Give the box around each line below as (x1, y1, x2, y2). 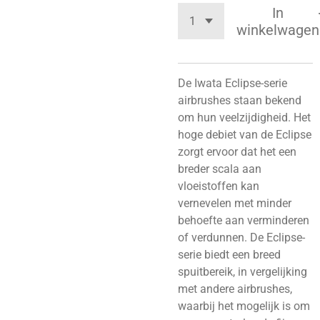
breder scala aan (178, 162, 261, 176)
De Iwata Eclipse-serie (178, 76, 287, 90)
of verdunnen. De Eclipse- (178, 231, 305, 244)
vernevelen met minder (178, 196, 291, 210)
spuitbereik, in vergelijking (178, 265, 307, 279)
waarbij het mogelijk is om (178, 299, 310, 313)
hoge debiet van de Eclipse (178, 128, 311, 141)
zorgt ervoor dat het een (178, 145, 296, 159)
